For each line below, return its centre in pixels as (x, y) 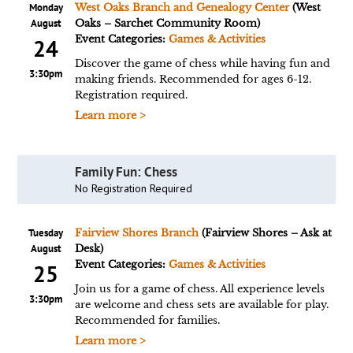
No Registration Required (133, 188)
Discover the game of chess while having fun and (202, 63)
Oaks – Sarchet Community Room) (167, 23)
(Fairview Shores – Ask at (265, 233)
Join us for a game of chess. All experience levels (199, 289)
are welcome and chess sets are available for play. (201, 305)
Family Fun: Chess (126, 172)
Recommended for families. (147, 320)
